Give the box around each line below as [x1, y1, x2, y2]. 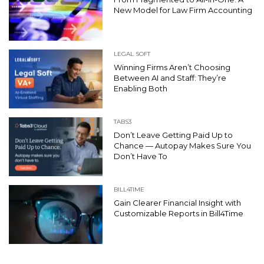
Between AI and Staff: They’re [114, 73, 226, 83]
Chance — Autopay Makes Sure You [114, 141, 251, 151]
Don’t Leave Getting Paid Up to [114, 130, 233, 140]
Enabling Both [114, 84, 167, 94]
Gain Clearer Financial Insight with [114, 198, 241, 208]
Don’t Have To [114, 151, 169, 161]
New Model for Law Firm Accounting [114, 5, 252, 15]
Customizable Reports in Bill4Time [114, 209, 243, 219]
